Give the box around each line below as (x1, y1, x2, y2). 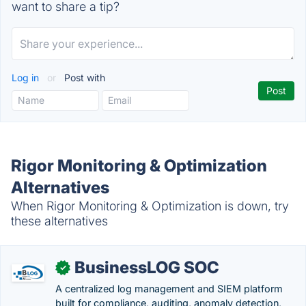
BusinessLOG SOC (74, 258, 219, 277)
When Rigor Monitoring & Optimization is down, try (11, 199, 289, 213)
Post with (61, 72, 105, 83)
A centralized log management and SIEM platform (55, 283, 283, 294)
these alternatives (11, 214, 108, 228)
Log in (12, 72, 42, 83)
